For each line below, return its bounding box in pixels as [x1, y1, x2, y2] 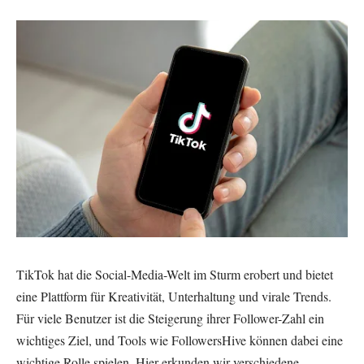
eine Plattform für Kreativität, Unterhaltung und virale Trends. [16, 287, 331, 305]
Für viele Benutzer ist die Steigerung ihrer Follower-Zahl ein [16, 309, 324, 327]
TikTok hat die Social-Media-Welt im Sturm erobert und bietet [16, 265, 333, 283]
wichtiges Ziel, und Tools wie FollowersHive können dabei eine [16, 331, 343, 349]
